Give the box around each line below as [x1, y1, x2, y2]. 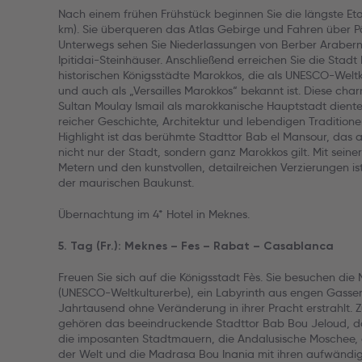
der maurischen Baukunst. [58, 175, 194, 190]
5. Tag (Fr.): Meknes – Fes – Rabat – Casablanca [58, 239, 334, 253]
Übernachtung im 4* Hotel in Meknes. [58, 207, 250, 221]
